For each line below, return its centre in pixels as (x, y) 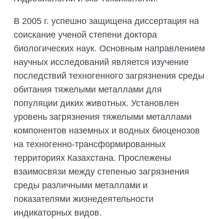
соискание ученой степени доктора (85, 35)
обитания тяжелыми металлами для (88, 90)
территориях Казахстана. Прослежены (92, 158)
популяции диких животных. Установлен (96, 103)
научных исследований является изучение (101, 62)
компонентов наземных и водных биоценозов (107, 131)
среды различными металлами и (81, 186)
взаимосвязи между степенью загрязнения (101, 172)
